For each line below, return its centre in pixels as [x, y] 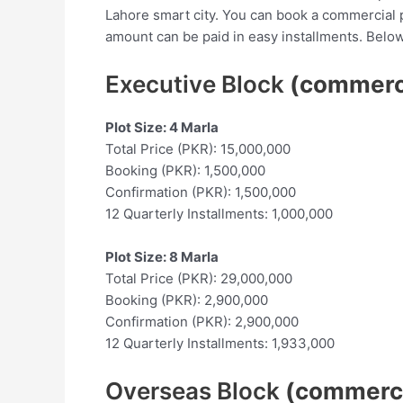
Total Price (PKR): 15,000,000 [198, 148]
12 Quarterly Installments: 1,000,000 [219, 213]
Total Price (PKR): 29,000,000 [199, 278]
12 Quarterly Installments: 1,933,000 [220, 343]
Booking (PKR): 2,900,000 [187, 300]
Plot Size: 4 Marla [162, 127]
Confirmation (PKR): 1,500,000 [201, 192]
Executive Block [197, 84]
